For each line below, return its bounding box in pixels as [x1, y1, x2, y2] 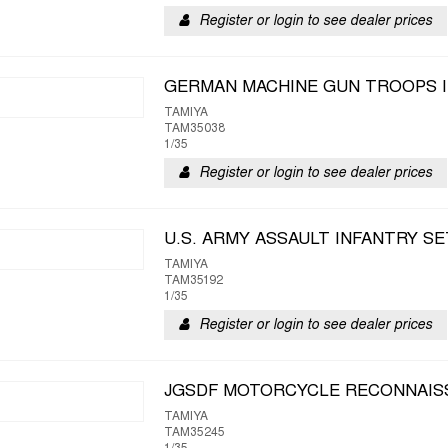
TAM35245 [164, 427, 225, 439]
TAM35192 [164, 275, 223, 287]
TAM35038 [164, 123, 225, 135]
